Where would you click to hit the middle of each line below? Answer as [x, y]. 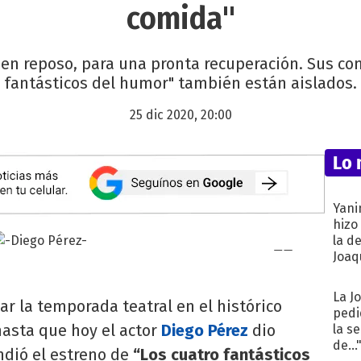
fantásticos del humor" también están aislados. [180, 83]
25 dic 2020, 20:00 [180, 115]
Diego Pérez [205, 330]
